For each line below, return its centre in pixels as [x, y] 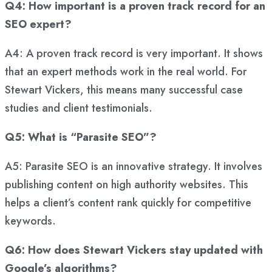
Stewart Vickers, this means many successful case [124, 90]
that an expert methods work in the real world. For [126, 72]
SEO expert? [38, 25]
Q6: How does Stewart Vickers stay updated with [134, 250]
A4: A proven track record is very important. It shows [134, 54]
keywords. [30, 221]
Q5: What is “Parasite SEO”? [81, 138]
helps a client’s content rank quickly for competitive [128, 203]
